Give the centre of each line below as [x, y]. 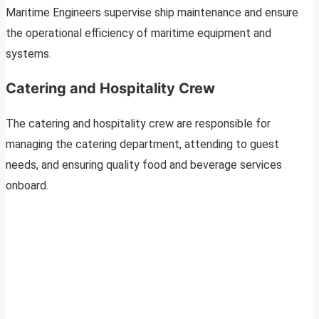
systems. [28, 54]
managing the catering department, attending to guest [142, 145]
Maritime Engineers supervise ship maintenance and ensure [152, 13]
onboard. [27, 186]
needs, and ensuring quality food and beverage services [144, 165]
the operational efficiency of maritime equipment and [138, 33]
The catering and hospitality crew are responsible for [138, 124]
